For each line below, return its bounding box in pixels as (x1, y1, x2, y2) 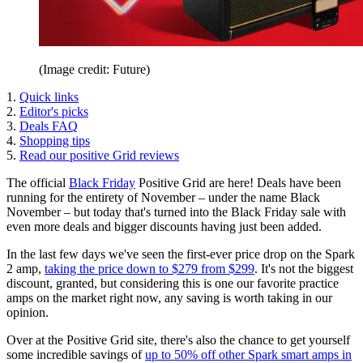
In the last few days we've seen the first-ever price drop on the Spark (6, 246, 355, 261)
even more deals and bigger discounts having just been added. (6, 219, 322, 233)
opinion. (6, 305, 49, 319)
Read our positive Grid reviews (19, 147, 179, 162)
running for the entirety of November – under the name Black (6, 190, 320, 204)
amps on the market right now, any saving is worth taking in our (6, 290, 332, 305)
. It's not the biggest (254, 261, 353, 275)
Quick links (19, 89, 79, 104)
